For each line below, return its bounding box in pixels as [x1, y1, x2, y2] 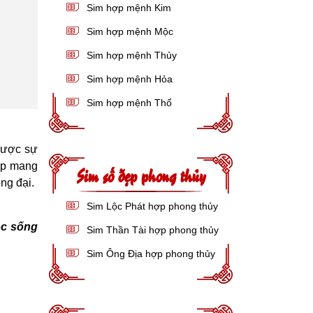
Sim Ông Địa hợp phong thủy [84, 248, 216, 259]
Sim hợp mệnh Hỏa [84, 73, 173, 85]
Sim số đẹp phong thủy [76, 162, 206, 187]
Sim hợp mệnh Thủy [84, 50, 177, 61]
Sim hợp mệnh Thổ [84, 97, 173, 108]
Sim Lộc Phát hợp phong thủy [84, 201, 219, 212]
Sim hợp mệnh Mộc [84, 26, 174, 37]
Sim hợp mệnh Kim [84, 2, 172, 13]
